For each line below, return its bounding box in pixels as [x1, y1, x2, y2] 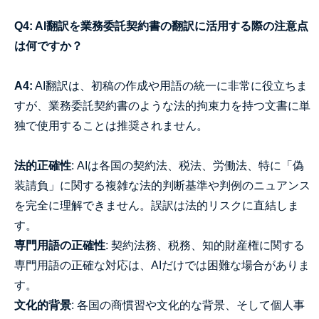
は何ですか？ [14, 40, 83, 52]
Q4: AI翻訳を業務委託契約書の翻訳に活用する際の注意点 [14, 20, 308, 32]
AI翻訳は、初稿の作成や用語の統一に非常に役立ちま [33, 80, 308, 92]
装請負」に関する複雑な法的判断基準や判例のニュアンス [14, 179, 310, 192]
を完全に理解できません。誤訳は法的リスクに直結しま [14, 199, 299, 211]
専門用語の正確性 [14, 239, 105, 251]
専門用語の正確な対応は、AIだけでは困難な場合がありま [14, 259, 310, 271]
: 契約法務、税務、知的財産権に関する [105, 239, 305, 251]
